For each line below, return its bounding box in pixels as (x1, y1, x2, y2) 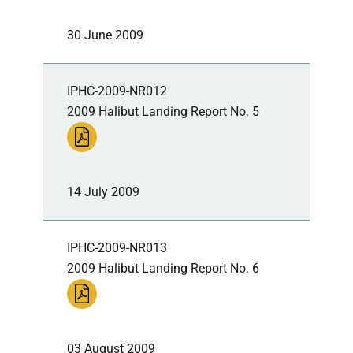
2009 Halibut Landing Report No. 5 (67, 103, 259, 119)
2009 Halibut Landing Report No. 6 (67, 260, 259, 276)
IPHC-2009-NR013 (67, 240, 167, 255)
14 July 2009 (67, 184, 139, 199)
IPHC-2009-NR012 (67, 83, 167, 98)
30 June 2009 (67, 27, 143, 43)
